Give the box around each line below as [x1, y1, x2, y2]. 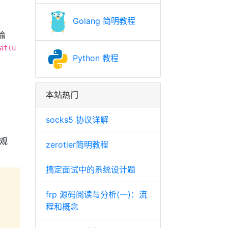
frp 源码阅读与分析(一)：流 [45, 189, 147, 199]
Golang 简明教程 [70, 16, 135, 26]
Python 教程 [70, 53, 119, 64]
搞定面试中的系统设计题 [45, 164, 135, 175]
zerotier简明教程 [45, 139, 108, 150]
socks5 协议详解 [45, 115, 108, 125]
